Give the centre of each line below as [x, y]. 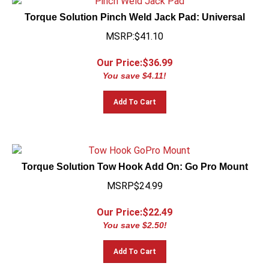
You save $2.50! [134, 220]
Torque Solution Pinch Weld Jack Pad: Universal [134, 12]
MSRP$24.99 [134, 180]
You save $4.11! [134, 70]
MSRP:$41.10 [134, 31]
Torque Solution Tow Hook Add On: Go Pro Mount [134, 161]
